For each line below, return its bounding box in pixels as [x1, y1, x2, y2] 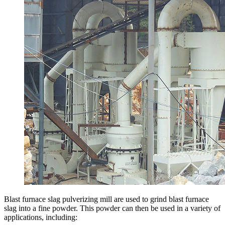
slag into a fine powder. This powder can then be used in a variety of [4, 203, 220, 212]
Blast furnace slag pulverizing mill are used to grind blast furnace [4, 194, 209, 203]
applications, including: [4, 212, 77, 221]
